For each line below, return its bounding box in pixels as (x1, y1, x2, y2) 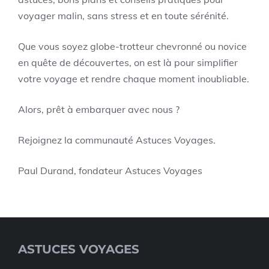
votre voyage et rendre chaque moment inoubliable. (18, 73, 249, 85)
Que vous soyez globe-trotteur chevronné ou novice (18, 40, 247, 52)
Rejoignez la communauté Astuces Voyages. (18, 134, 216, 146)
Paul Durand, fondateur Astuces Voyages (18, 165, 202, 177)
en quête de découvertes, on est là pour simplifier (18, 56, 238, 68)
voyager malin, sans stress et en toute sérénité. (18, 10, 229, 22)
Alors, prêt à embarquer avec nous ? (18, 103, 180, 115)
